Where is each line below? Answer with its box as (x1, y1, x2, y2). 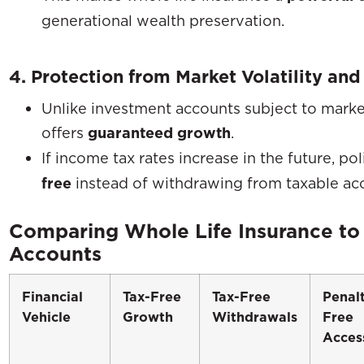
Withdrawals (212, 308, 297, 326)
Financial (22, 288, 83, 305)
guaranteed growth (88, 123, 231, 142)
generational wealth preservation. (41, 11, 284, 29)
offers (41, 123, 88, 141)
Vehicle (22, 308, 71, 326)
